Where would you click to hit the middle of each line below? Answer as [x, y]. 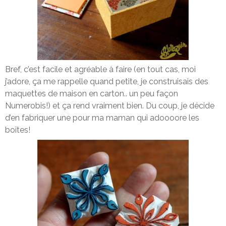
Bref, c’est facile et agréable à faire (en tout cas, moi [100, 69]
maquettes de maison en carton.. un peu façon [92, 93]
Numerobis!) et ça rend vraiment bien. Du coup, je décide [110, 105]
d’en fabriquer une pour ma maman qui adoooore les [102, 118]
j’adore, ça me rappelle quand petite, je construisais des [107, 81]
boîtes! [18, 130]
